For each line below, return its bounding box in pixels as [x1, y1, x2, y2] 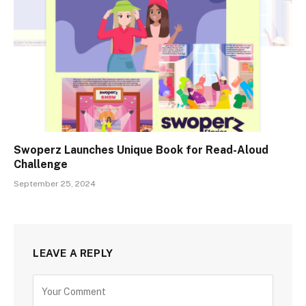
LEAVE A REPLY [33, 247, 113, 259]
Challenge [14, 157, 68, 171]
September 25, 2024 [14, 178, 96, 189]
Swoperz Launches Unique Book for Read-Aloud [14, 143, 268, 156]
